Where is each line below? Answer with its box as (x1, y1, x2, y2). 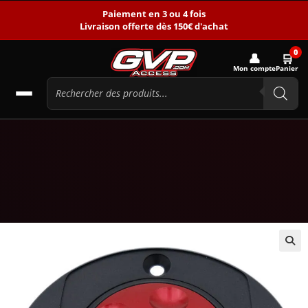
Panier (276, 63, 298, 74)
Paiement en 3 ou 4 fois (102, 8, 206, 20)
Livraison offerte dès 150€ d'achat (80, 20, 228, 32)
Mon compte (233, 63, 276, 74)
